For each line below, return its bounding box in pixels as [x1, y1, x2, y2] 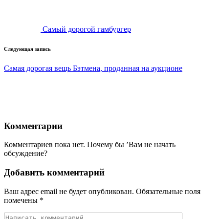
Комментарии [4, 120, 63, 131]
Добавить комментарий [4, 167, 105, 178]
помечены [4, 196, 40, 204]
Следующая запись [4, 46, 51, 52]
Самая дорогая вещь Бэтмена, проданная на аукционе [4, 64, 182, 73]
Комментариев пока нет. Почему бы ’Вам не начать [4, 140, 175, 149]
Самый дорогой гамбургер [43, 25, 131, 34]
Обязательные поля [136, 187, 200, 196]
